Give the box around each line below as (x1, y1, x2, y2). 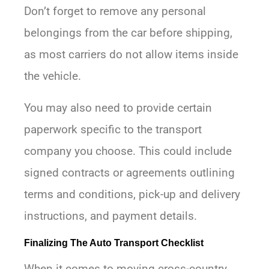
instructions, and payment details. (24, 209, 197, 223)
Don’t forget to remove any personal (24, 4, 206, 19)
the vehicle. (24, 69, 81, 83)
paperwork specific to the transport (24, 122, 202, 137)
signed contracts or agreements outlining (24, 166, 235, 180)
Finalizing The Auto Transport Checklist (24, 238, 204, 249)
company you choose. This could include (24, 144, 232, 159)
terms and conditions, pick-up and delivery (24, 187, 240, 202)
